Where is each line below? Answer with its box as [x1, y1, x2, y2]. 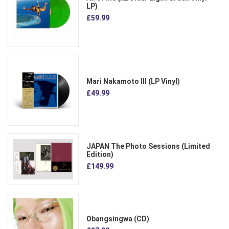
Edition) [86, 150, 114, 158]
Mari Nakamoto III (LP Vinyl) [86, 77, 180, 85]
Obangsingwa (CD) [86, 214, 150, 223]
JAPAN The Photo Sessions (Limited [86, 142, 211, 150]
